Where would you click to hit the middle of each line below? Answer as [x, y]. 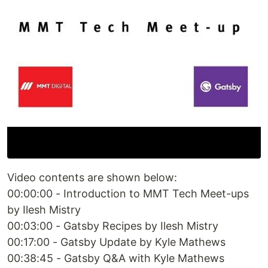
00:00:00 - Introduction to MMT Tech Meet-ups [128, 194]
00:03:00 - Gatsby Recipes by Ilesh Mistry [113, 226]
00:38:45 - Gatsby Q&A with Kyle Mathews [116, 258]
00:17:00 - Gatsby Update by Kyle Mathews [116, 242]
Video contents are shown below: [92, 178]
